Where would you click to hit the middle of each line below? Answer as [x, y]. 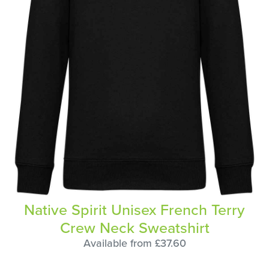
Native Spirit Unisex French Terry [134, 210]
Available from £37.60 [134, 243]
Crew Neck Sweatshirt [134, 228]
